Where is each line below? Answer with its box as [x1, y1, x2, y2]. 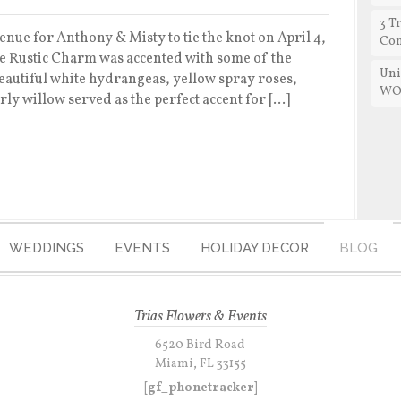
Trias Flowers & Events [133, 306, 267, 327]
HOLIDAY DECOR [200, 240, 309, 256]
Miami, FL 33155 [154, 355, 246, 372]
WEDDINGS [9, 240, 84, 256]
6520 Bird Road [155, 337, 246, 354]
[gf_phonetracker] [143, 380, 257, 397]
